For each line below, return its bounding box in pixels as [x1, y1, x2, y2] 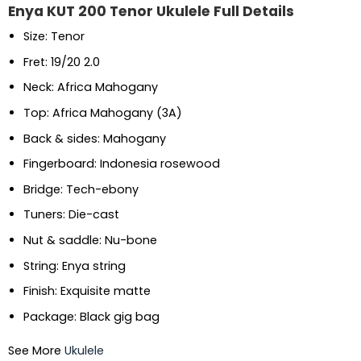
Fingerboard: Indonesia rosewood [23, 156, 220, 172]
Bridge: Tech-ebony [23, 180, 139, 197]
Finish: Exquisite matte [23, 283, 151, 300]
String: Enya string [23, 257, 126, 274]
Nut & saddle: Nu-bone [23, 232, 157, 248]
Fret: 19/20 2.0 [23, 53, 100, 70]
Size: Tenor [23, 28, 85, 44]
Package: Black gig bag [23, 308, 160, 325]
